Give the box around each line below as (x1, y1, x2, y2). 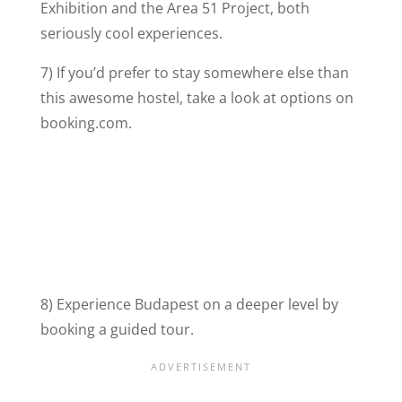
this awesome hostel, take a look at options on (39, 87, 354, 108)
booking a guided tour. (39, 319, 194, 339)
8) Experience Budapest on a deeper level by (39, 293, 338, 314)
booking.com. (39, 112, 132, 133)
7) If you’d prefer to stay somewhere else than (39, 62, 349, 83)
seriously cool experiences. (39, 22, 223, 43)
